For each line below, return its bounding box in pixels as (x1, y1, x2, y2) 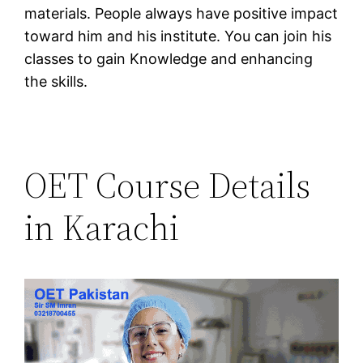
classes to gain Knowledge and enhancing (24, 49, 314, 67)
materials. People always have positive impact (24, 4, 339, 22)
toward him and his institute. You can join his (24, 27, 332, 45)
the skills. (24, 72, 88, 90)
